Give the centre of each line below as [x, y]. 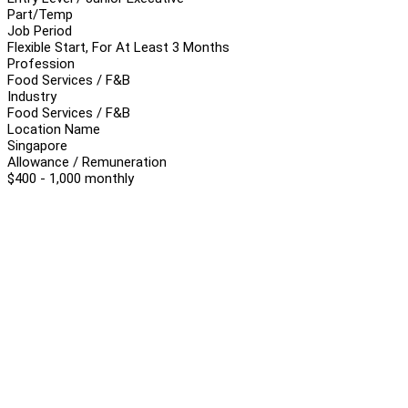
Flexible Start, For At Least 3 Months [118, 47]
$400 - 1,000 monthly [71, 178]
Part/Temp [40, 14]
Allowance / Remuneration [87, 162]
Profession [41, 63]
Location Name [54, 129]
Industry [32, 96]
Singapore [37, 145]
